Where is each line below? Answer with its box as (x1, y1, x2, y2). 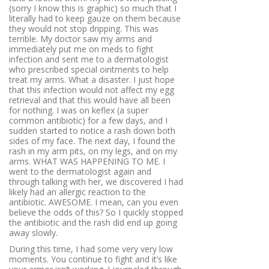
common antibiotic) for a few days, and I (9, 114, 168, 126)
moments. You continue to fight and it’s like (9, 253, 177, 265)
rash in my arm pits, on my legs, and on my (9, 145, 177, 157)
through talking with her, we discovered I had (9, 175, 183, 187)
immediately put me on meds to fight (9, 43, 154, 55)
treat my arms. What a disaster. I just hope (9, 73, 175, 85)
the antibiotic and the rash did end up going (9, 216, 177, 228)
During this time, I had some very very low (9, 243, 173, 255)
